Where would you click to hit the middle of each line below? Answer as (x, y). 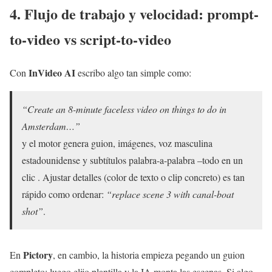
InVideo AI (52, 73)
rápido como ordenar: (64, 194)
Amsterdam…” (51, 126)
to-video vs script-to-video (90, 39)
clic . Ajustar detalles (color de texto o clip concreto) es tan (133, 177)
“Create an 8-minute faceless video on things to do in (124, 109)
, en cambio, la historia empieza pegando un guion (149, 255)
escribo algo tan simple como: (133, 73)
